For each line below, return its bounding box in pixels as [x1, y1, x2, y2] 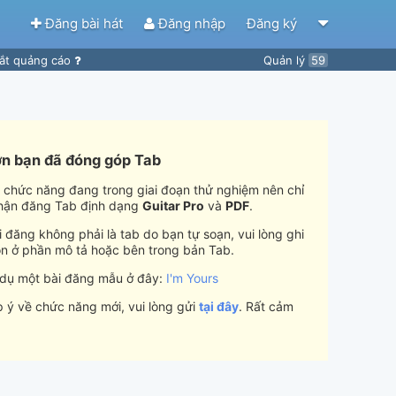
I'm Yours [166, 270, 218, 286]
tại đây [199, 299, 239, 315]
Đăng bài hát [42, 14, 126, 32]
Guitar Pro [142, 198, 204, 214]
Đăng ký [247, 14, 301, 32]
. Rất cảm [239, 299, 293, 315]
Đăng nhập [155, 14, 229, 32]
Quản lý [263, 53, 308, 67]
